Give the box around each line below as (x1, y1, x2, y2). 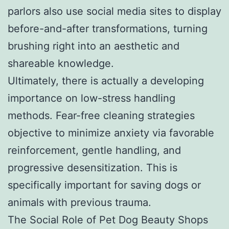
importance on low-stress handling (8, 91, 175, 104)
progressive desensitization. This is (8, 161, 177, 174)
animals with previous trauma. (8, 196, 151, 209)
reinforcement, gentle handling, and (8, 144, 181, 156)
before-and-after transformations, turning (8, 22, 208, 35)
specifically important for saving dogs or (8, 178, 201, 191)
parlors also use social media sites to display (8, 5, 221, 17)
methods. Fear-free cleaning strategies (8, 109, 195, 122)
